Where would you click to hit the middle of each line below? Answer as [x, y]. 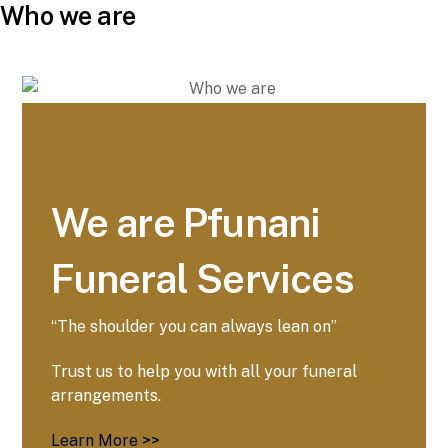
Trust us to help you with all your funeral [203, 371]
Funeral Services [202, 279]
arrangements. [105, 395]
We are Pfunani [185, 223]
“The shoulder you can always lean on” [193, 327]
